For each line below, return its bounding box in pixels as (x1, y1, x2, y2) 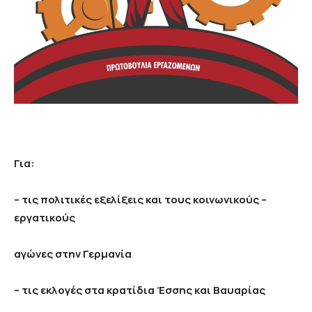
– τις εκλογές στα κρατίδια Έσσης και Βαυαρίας (14, 282, 265, 297)
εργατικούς (14, 210, 77, 225)
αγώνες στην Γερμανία (14, 246, 132, 261)
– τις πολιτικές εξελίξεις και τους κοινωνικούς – (14, 192, 267, 207)
